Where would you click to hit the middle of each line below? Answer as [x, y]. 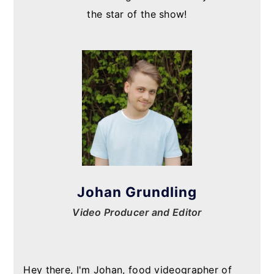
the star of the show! [137, 14]
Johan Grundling [137, 192]
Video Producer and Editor [137, 213]
